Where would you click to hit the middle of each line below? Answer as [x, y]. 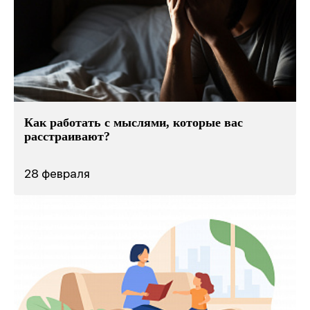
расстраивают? [67, 136]
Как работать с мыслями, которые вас [134, 122]
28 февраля [57, 173]
